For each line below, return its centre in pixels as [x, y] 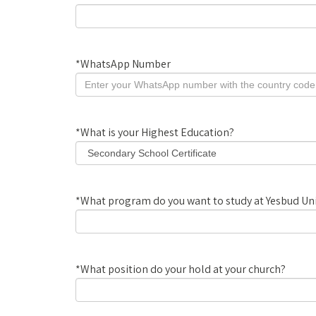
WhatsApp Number [126, 64]
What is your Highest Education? [157, 132]
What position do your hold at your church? [183, 269]
